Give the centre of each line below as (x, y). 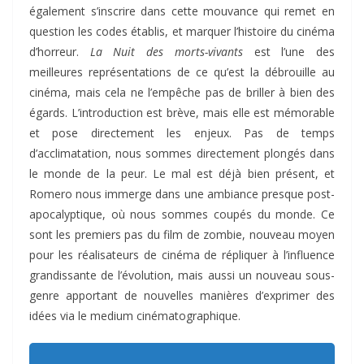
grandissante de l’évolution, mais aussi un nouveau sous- (182, 275)
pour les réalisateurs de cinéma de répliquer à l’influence (182, 254)
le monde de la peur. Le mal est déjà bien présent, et (182, 173)
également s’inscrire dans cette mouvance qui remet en (182, 11)
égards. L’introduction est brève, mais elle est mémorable (182, 112)
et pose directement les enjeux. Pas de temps (182, 132)
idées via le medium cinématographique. (135, 315)
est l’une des (289, 51)
